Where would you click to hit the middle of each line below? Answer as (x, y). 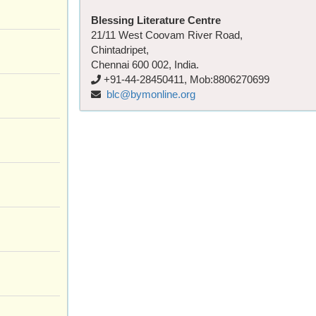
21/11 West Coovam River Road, (167, 35)
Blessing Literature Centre (156, 20)
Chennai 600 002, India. (145, 64)
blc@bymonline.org (151, 94)
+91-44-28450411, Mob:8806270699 (185, 79)
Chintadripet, (120, 49)
